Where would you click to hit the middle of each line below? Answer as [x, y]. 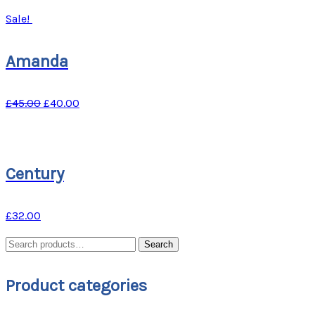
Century [35, 173]
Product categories [76, 286]
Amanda [37, 61]
